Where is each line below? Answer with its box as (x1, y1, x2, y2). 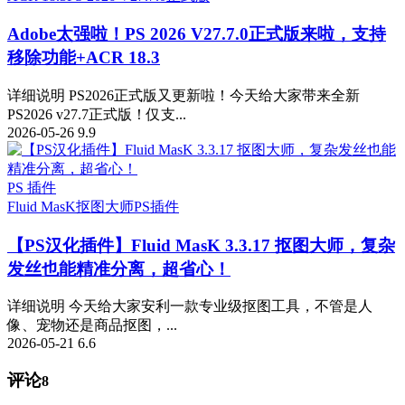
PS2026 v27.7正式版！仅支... (7, 106, 186, 122)
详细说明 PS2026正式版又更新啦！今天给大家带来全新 (7, 87, 360, 103)
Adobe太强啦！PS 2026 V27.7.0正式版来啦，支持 (7, 24, 386, 44)
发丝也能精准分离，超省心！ (7, 259, 231, 278)
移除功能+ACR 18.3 (7, 48, 160, 68)
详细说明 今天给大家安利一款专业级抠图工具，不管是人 (7, 298, 372, 315)
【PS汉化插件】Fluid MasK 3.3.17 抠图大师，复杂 (7, 235, 395, 255)
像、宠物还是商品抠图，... (7, 317, 177, 334)
